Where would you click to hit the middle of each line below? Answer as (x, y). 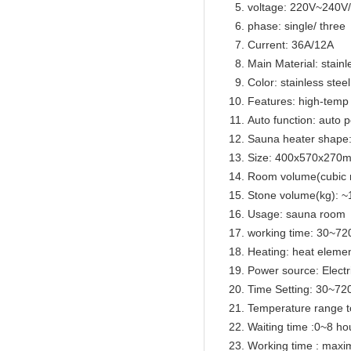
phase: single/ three (297, 26)
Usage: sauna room (297, 214)
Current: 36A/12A (291, 45)
